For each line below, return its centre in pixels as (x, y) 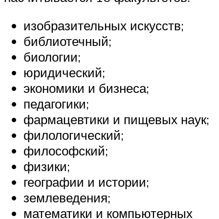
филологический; (74, 135)
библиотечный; (67, 41)
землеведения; (67, 197)
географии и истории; (86, 182)
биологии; (52, 56)
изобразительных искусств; (104, 25)
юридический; (64, 72)
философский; (66, 150)
